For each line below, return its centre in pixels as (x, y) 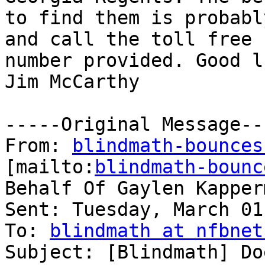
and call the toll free (128, 39)
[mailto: (50, 167)
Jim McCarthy (72, 82)
